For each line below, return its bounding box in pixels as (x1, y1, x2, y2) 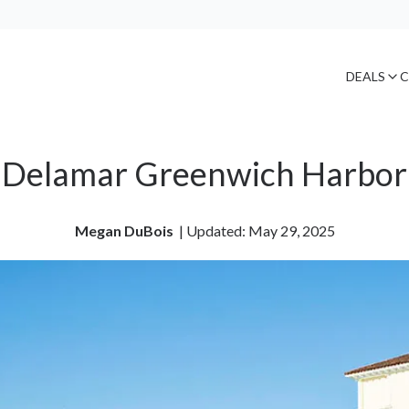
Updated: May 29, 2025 (185, 222, 335, 240)
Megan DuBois (74, 222, 176, 240)
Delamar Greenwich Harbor (2, 153, 407, 194)
